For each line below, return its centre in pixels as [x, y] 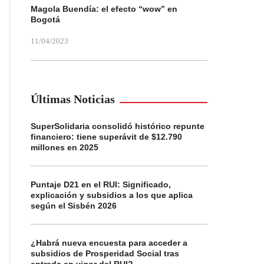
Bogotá [45, 19]
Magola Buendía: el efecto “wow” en [104, 9]
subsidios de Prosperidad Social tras [105, 253]
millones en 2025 [65, 147]
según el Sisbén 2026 [74, 206]
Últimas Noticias [73, 99]
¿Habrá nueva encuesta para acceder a [109, 243]
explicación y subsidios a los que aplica [112, 195]
